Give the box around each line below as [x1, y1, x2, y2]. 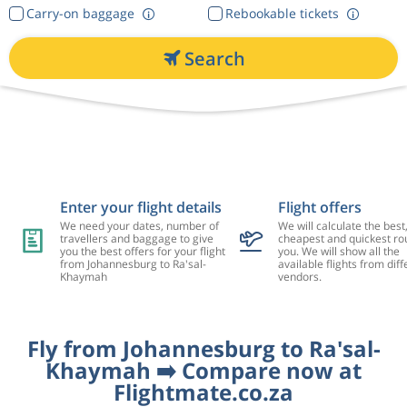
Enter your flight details [59, 197, 222, 217]
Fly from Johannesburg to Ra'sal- [26, 333, 381, 363]
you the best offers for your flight [59, 243, 225, 259]
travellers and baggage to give [59, 231, 213, 246]
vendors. [277, 269, 322, 284]
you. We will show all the [277, 243, 400, 259]
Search [184, 45, 245, 71]
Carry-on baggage [25, 4, 134, 22]
